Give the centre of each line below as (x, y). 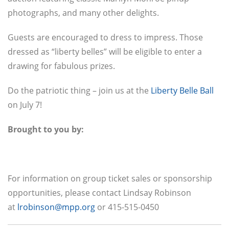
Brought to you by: (46, 130)
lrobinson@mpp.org (56, 207)
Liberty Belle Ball (182, 91)
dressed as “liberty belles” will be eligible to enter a (105, 52)
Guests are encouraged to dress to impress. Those (105, 38)
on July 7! (25, 105)
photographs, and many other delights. (83, 13)
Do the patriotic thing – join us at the (79, 91)
